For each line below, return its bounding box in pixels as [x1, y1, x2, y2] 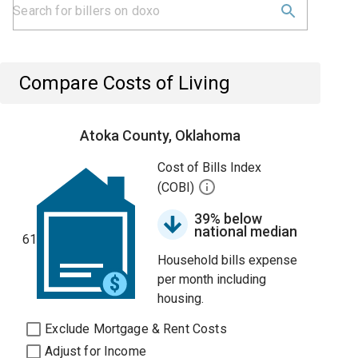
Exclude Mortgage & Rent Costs [45, 321, 227, 336]
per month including [157, 272, 267, 287]
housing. [157, 291, 205, 306]
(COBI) [157, 180, 198, 196]
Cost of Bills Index [157, 160, 262, 175]
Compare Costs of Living [19, 72, 231, 94]
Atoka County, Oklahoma [80, 127, 241, 144]
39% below [194, 210, 263, 227]
